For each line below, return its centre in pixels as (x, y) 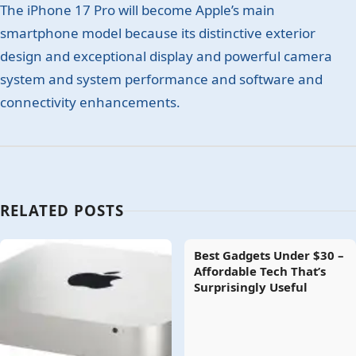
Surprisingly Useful (251, 287)
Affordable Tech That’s (260, 271)
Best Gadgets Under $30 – (269, 255)
